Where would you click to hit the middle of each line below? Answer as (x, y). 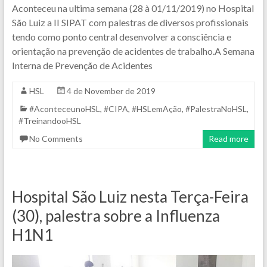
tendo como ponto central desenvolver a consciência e (121, 37)
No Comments (56, 139)
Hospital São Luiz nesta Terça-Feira (130, 197)
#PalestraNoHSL (216, 109)
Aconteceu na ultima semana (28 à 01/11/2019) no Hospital (133, 8)
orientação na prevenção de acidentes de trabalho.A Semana (133, 51)
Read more (229, 139)
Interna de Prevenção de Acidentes (82, 66)
